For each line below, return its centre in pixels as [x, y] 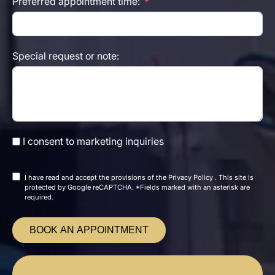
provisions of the [139, 178]
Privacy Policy [191, 178]
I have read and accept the [68, 178]
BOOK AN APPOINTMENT [89, 230]
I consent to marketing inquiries [93, 141]
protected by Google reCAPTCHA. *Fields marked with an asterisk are [137, 188]
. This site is [233, 178]
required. [39, 197]
